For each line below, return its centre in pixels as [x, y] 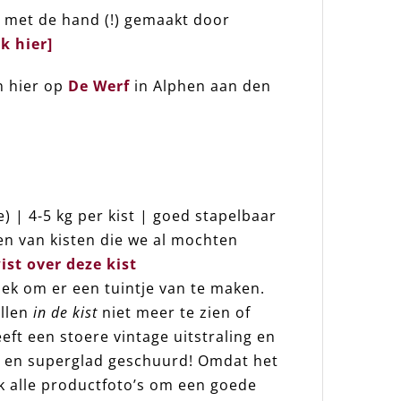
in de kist [65, 313]
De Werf [99, 86]
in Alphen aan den [200, 86]
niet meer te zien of [174, 313]
